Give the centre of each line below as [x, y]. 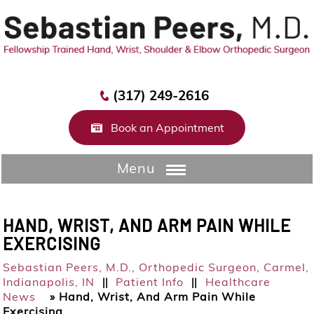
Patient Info [150, 281]
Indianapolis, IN [49, 281]
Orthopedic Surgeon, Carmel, [223, 267]
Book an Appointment [168, 128]
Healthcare [238, 281]
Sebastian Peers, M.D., [69, 267]
